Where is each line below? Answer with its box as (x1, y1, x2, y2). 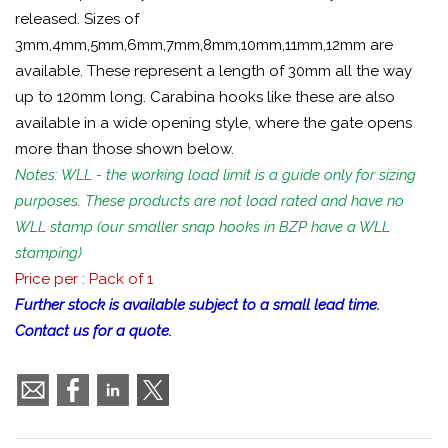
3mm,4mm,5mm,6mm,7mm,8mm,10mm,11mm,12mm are (15, 36, 393, 54)
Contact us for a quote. (15, 322, 172, 340)
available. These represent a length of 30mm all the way (15, 62, 412, 80)
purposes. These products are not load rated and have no (15, 192, 404, 210)
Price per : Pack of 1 (15, 270, 153, 288)
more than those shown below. (15, 140, 234, 158)
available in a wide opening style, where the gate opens (15, 114, 412, 132)
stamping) (15, 244, 82, 262)
